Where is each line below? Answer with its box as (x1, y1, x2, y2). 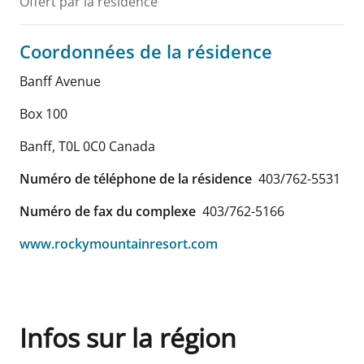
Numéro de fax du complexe (19, 201, 196, 220)
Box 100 (19, 104, 67, 123)
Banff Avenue (19, 71, 101, 90)
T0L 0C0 (58, 136, 106, 155)
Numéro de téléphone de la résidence (19, 169, 252, 188)
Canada (109, 136, 155, 155)
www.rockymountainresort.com (19, 234, 218, 253)
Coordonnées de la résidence (19, 38, 272, 63)
